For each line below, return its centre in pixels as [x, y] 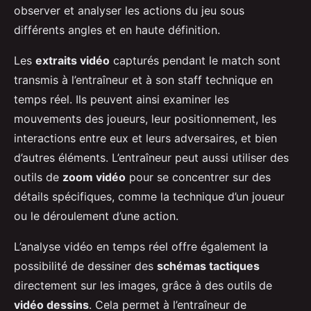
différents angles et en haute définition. [117, 30]
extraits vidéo [73, 61]
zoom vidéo [94, 177]
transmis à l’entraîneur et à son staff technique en [143, 80]
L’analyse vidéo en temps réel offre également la [141, 247]
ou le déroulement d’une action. [96, 216]
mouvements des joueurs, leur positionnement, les [145, 119]
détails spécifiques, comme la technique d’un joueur [149, 197]
